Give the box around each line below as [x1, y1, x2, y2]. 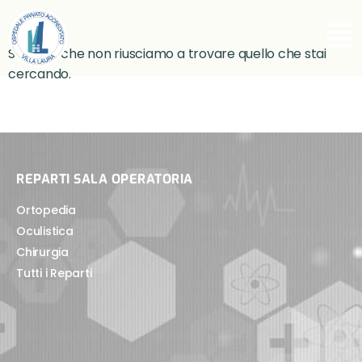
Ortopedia [16, 202, 76, 218]
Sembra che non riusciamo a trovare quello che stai [8, 44, 327, 63]
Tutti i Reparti [16, 265, 92, 281]
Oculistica [16, 223, 74, 239]
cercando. [8, 65, 71, 83]
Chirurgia [16, 244, 69, 260]
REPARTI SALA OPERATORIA [16, 170, 193, 187]
